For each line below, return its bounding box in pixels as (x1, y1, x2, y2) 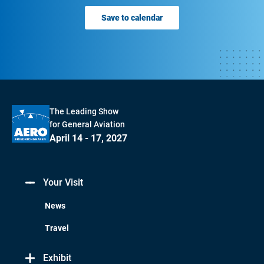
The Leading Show (49, 107, 118, 116)
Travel (45, 223, 69, 233)
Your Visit (43, 177, 83, 188)
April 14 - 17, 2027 (49, 133, 127, 144)
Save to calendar (101, 13, 163, 22)
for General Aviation (49, 120, 125, 129)
